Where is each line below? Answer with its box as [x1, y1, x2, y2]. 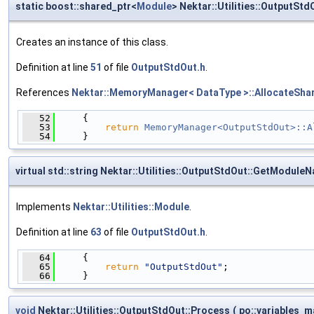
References [16, 86, 71, 98]
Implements [16, 200, 73, 212]
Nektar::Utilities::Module [73, 200, 189, 212]
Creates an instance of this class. [16, 36, 168, 48]
